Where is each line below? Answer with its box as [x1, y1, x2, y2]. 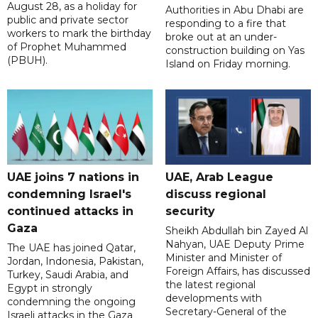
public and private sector [7, 13, 128, 26]
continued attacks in [7, 204, 133, 219]
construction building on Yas [165, 43, 305, 57]
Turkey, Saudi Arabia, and [7, 268, 128, 282]
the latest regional [165, 278, 256, 292]
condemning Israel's [7, 187, 131, 202]
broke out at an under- [165, 30, 277, 43]
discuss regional [165, 187, 266, 202]
